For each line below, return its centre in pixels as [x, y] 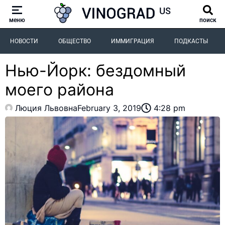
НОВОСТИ [24, 41]
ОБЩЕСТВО [75, 41]
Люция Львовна [46, 108]
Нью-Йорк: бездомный [95, 70]
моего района [60, 89]
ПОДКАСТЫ [191, 41]
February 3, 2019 [109, 108]
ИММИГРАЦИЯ [133, 41]
